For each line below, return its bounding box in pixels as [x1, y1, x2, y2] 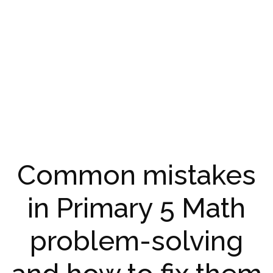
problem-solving [30, 225, 243, 258]
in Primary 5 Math [27, 192, 246, 225]
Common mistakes [17, 159, 256, 192]
